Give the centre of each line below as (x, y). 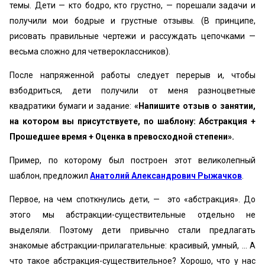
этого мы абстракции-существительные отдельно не (132, 215)
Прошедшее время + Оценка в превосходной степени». (122, 137)
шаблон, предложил (50, 176)
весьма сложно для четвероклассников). (90, 51)
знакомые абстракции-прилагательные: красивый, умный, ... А (132, 245)
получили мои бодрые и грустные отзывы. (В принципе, (132, 21)
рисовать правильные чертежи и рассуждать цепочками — (132, 36)
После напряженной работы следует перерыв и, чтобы (132, 75)
